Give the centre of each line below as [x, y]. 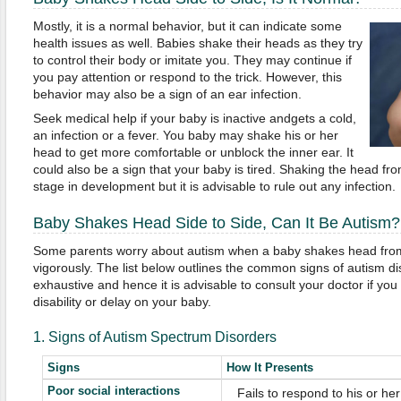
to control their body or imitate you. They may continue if [192, 60]
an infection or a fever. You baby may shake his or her [185, 135]
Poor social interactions [113, 391]
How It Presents [269, 367]
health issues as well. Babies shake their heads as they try [197, 43]
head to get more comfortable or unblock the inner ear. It [193, 152]
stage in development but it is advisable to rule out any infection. [214, 186]
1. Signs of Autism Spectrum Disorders [154, 337]
